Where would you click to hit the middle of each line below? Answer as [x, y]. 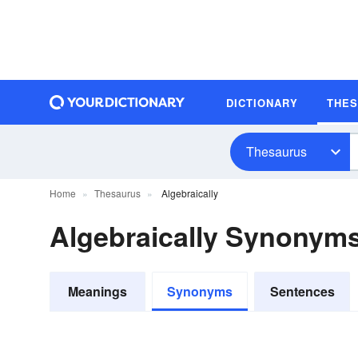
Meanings [97, 291]
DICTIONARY [262, 102]
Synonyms [200, 291]
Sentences [302, 291]
